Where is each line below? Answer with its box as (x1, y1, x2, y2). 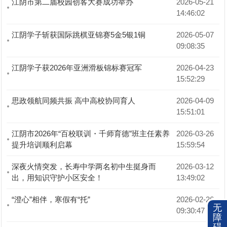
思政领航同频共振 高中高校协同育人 (12, 96, 136, 105)
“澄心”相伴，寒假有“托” (12, 195, 91, 204)
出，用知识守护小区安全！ (12, 173, 103, 182)
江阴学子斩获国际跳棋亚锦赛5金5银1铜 (12, 30, 146, 40)
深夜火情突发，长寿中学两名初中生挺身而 (12, 162, 157, 171)
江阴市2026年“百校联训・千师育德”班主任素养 (12, 129, 170, 138)
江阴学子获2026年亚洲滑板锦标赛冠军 (12, 63, 142, 72)
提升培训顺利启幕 (12, 140, 73, 149)
